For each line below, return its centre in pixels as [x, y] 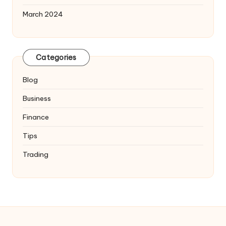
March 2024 [43, 14]
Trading [36, 154]
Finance [36, 117]
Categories [56, 58]
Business [37, 98]
